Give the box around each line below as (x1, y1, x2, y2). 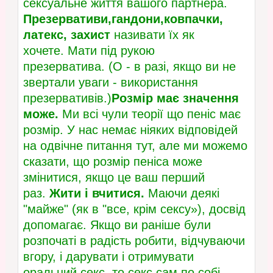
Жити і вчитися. (49, 186, 144, 200)
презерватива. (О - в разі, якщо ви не (23, 60, 236, 74)
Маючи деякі (144, 186, 219, 200)
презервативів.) (23, 91, 112, 105)
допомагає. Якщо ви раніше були (23, 218, 211, 232)
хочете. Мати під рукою (23, 44, 155, 58)
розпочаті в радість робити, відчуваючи (23, 234, 245, 248)
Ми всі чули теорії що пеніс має (58, 107, 241, 121)
